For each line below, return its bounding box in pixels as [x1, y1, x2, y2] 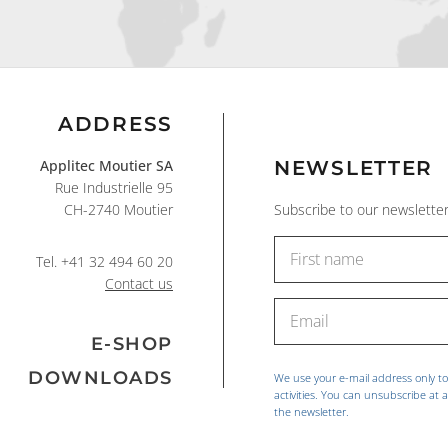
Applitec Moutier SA [40, 156, 173, 176]
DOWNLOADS [28, 367, 173, 390]
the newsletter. [274, 404, 349, 420]
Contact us [105, 274, 173, 294]
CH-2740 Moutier [64, 200, 173, 220]
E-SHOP [90, 333, 173, 356]
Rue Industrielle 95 [55, 178, 173, 198]
